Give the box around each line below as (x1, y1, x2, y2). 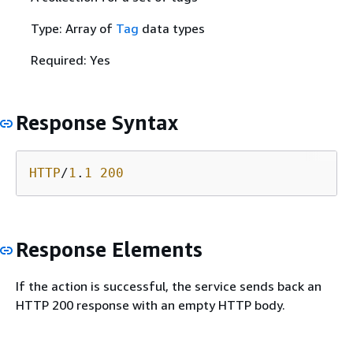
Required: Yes (30, 52, 110, 69)
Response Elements (16, 236, 203, 262)
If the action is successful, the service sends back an (16, 278, 321, 295)
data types (138, 20, 205, 37)
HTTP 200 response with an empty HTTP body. (16, 297, 285, 314)
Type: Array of (30, 20, 116, 37)
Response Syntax (16, 110, 178, 136)
